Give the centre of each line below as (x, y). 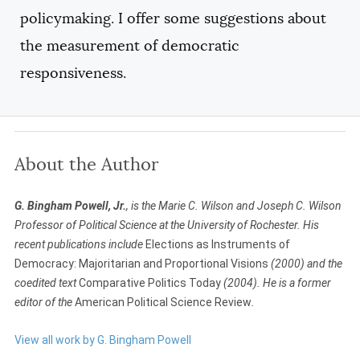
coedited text (47, 283)
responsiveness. (73, 74)
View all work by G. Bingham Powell (103, 340)
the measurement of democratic (130, 46)
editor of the (45, 303)
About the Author (87, 165)
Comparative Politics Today (151, 283)
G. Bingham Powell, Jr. (70, 206)
